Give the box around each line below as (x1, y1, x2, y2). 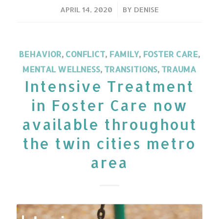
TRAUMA (161, 64, 197, 75)
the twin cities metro (22, 134, 197, 153)
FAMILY (109, 49, 139, 60)
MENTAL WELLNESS (22, 64, 101, 75)
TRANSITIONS (104, 64, 158, 75)
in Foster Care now (31, 96, 188, 115)
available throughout (22, 115, 197, 134)
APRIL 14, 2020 (60, 5, 112, 15)
